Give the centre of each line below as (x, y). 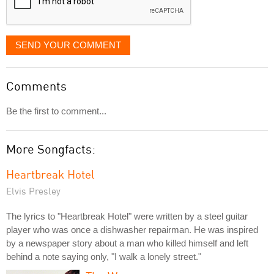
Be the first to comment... (56, 111)
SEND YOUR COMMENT (68, 45)
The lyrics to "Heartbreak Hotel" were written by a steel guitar (127, 216)
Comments (36, 86)
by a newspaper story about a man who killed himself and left (127, 243)
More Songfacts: (51, 149)
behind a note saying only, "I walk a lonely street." (104, 256)
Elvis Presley (33, 191)
